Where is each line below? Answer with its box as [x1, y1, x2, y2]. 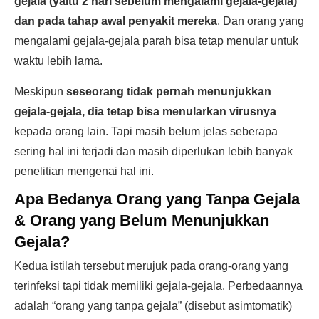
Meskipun [14, 85, 66, 98]
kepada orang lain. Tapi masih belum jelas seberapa [14, 125, 278, 137]
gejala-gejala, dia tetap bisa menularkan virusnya [14, 105, 276, 117]
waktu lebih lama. [14, 55, 103, 67]
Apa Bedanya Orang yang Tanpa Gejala [14, 190, 300, 208]
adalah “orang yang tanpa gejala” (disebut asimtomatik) [14, 300, 292, 312]
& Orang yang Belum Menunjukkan [14, 211, 269, 229]
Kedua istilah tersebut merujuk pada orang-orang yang [14, 260, 288, 272]
